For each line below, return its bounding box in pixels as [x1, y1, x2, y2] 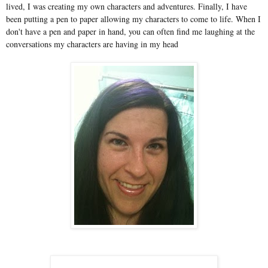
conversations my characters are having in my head [6, 38, 178, 50]
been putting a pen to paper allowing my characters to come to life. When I [6, 13, 261, 25]
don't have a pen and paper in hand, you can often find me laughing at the [6, 25, 255, 37]
